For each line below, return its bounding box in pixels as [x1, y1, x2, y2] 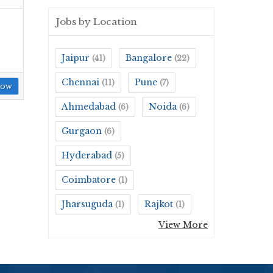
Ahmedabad [62, 101, 116, 112]
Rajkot [144, 199, 173, 210]
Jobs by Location [56, 16, 137, 27]
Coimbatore [62, 174, 116, 185]
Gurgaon [62, 126, 102, 136]
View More [158, 219, 208, 230]
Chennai [62, 77, 99, 88]
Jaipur [62, 52, 90, 63]
